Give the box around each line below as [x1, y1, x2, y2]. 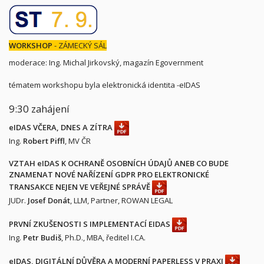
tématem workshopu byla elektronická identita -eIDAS [9, 80, 200, 90]
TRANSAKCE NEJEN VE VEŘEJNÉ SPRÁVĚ [9, 181, 152, 192]
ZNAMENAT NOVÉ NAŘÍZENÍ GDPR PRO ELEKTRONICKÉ [9, 169, 209, 180]
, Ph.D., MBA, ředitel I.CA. [61, 232, 146, 243]
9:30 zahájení [9, 102, 70, 115]
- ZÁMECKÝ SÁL [54, 40, 107, 51]
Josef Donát [28, 195, 70, 206]
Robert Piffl [23, 136, 65, 146]
